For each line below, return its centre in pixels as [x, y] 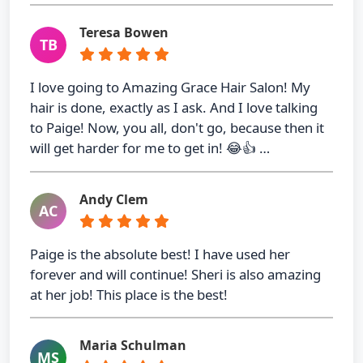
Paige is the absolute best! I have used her [160, 254]
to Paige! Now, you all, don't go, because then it [177, 128]
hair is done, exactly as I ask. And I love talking [174, 108]
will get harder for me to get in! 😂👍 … [150, 148]
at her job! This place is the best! [129, 294]
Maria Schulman [133, 346]
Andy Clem [114, 199]
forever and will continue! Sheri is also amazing [175, 274]
